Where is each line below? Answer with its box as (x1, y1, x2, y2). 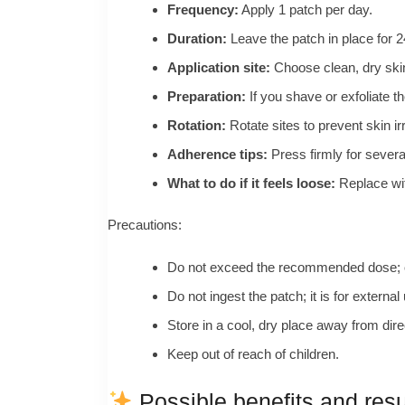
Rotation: (166, 118, 226, 134)
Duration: (166, 31, 227, 47)
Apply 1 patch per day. (238, 2, 372, 18)
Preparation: (166, 89, 246, 105)
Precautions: (108, 217, 182, 233)
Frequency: (166, 2, 239, 18)
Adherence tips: (166, 146, 268, 163)
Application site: (166, 60, 270, 76)
